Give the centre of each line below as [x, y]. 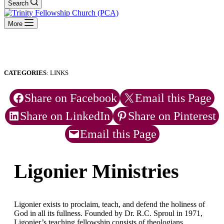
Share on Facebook [71, 98]
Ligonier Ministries [96, 171]
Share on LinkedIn [65, 116]
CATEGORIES [25, 73]
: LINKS [57, 73]
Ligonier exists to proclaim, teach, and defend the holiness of [109, 204]
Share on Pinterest [172, 116]
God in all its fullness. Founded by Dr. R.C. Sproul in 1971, [108, 213]
